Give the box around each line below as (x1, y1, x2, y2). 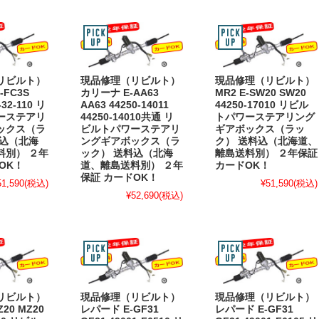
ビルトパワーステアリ (80, 124, 180, 135)
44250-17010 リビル (215, 100, 308, 111)
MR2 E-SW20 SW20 (215, 88, 306, 99)
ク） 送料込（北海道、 (215, 136, 318, 147)
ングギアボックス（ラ (80, 136, 180, 147)
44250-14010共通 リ (80, 112, 174, 123)
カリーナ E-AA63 (80, 88, 159, 99)
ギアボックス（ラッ (215, 124, 305, 135)
